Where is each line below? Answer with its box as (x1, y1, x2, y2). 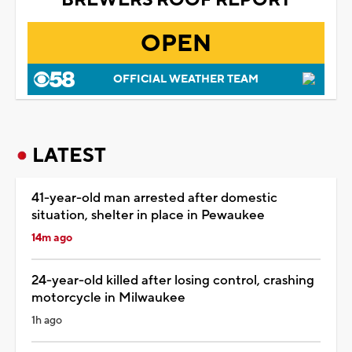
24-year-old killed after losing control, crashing (31, 271, 314, 289)
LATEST (32, 142, 106, 168)
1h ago (31, 313, 62, 328)
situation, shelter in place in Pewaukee (31, 206, 265, 224)
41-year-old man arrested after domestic (31, 189, 277, 207)
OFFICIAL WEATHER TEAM (112, 71, 258, 86)
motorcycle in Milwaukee (31, 288, 185, 306)
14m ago (31, 230, 72, 245)
